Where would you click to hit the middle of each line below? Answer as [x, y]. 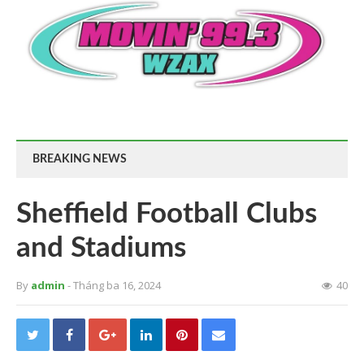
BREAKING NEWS [80, 160]
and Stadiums [101, 249]
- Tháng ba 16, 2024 [114, 286]
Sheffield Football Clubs [167, 214]
